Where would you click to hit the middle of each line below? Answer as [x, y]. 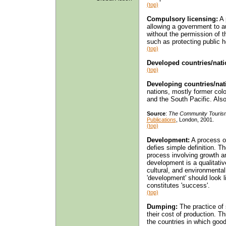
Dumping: [162, 206]
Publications [161, 119]
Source [156, 113]
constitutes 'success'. [178, 185]
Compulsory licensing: [182, 19]
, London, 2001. [195, 119]
